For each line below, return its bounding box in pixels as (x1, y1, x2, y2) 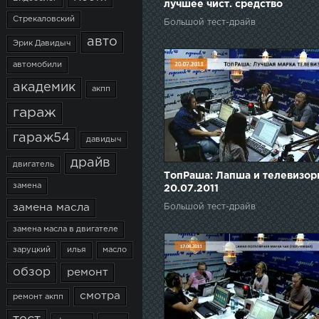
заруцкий (13, 246, 51, 253)
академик (13, 82, 75, 93)
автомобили (13, 61, 62, 68)
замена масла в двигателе (13, 226, 118, 233)
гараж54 (13, 132, 70, 144)
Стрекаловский (13, 16, 75, 23)
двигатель (13, 161, 54, 168)
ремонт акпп (13, 293, 63, 300)
